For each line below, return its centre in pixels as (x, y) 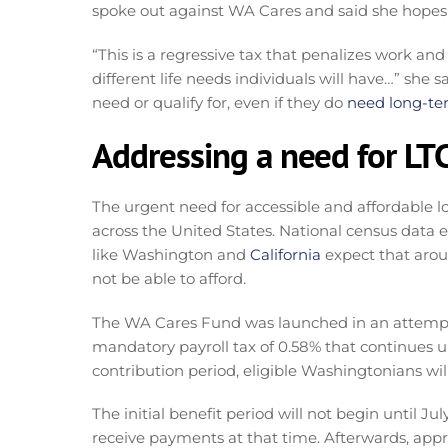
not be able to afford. (169, 279)
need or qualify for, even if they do (219, 102)
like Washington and (171, 255)
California (285, 255)
